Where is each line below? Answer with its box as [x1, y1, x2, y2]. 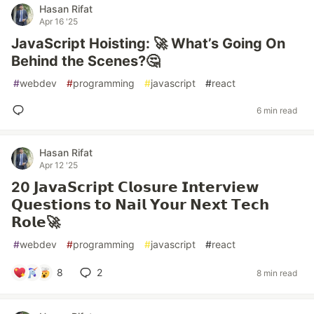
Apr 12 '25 [39, 160, 78, 170]
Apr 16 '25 [39, 16, 78, 27]
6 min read [257, 104, 297, 116]
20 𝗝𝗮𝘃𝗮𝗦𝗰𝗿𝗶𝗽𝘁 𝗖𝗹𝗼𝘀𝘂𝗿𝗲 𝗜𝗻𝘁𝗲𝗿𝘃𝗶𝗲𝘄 [11, 179, 259, 196]
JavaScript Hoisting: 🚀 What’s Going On [11, 35, 285, 52]
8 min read [257, 267, 297, 278]
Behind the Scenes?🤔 [11, 53, 160, 69]
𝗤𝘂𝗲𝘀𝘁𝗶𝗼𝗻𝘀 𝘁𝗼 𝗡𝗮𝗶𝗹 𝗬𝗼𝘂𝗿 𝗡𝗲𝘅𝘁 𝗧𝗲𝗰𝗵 [11, 196, 269, 213]
